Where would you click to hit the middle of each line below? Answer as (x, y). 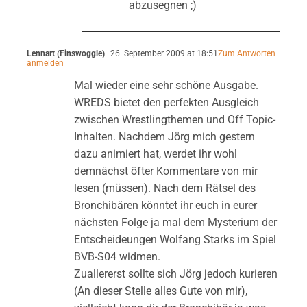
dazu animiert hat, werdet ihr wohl (155, 153)
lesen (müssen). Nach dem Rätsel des (164, 188)
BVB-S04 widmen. (117, 256)
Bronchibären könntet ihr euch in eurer (165, 205)
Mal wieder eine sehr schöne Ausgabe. (166, 85)
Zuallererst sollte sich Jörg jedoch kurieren (175, 273)
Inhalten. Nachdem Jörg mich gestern (164, 136)
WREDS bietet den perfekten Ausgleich (166, 102)
